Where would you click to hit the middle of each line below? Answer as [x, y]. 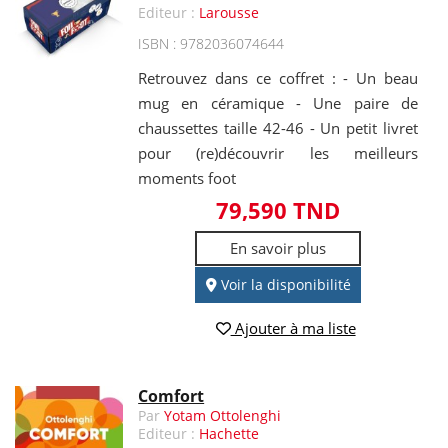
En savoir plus [278, 248]
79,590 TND [278, 210]
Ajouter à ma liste [293, 327]
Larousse [229, 13]
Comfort [171, 395]
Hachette [229, 433]
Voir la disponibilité [283, 285]
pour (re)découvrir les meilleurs [278, 153]
